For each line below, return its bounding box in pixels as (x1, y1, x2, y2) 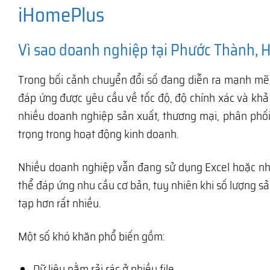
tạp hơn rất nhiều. (18, 193, 101, 212)
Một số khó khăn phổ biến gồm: (18, 227, 165, 245)
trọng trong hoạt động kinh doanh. (18, 124, 179, 143)
